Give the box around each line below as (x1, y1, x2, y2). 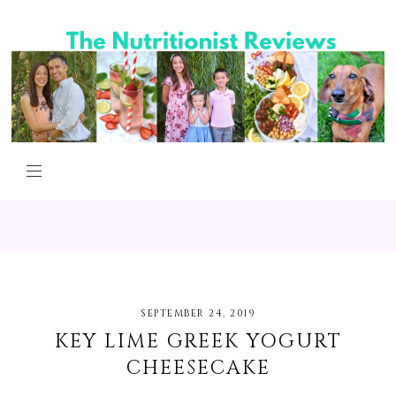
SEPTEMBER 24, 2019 (141, 306, 255, 320)
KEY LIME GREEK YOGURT (54, 328, 342, 354)
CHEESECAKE (126, 354, 270, 381)
